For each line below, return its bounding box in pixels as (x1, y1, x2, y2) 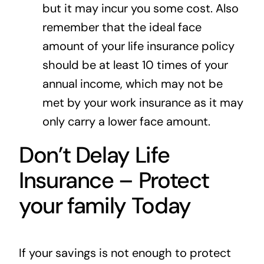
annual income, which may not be (42, 75, 223, 91)
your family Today (18, 190, 191, 220)
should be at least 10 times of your (42, 57, 228, 72)
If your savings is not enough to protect (18, 245, 231, 260)
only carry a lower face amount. (42, 113, 210, 129)
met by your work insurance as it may (42, 94, 243, 110)
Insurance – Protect (18, 165, 210, 195)
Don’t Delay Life (18, 140, 170, 170)
